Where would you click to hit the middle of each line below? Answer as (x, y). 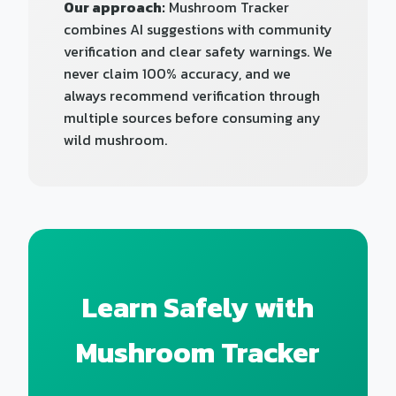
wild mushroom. (115, 140)
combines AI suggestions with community (198, 29)
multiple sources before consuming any (192, 118)
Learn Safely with (198, 308)
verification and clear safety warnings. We (198, 51)
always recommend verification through (192, 95)
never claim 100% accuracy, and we (177, 73)
